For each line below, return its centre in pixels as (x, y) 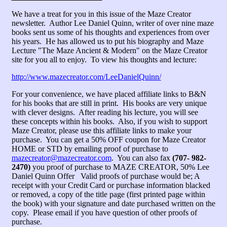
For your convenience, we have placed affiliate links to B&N (109, 94)
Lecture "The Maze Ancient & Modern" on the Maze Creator (109, 50)
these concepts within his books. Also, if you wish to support (109, 121)
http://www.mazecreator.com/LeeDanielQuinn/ (86, 77)
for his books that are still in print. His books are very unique (109, 103)
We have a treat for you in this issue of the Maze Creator (101, 14)
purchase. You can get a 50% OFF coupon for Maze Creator (108, 140)
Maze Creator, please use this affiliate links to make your (101, 130)
